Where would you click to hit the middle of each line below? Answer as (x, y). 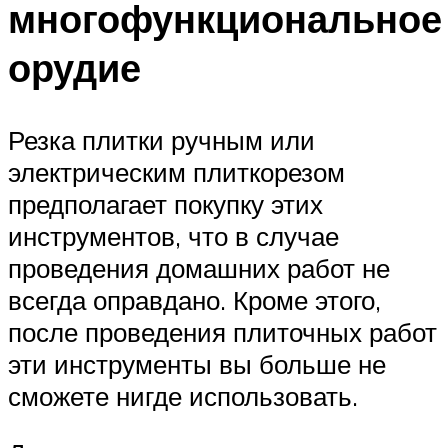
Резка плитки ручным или (161, 139)
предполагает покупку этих (165, 203)
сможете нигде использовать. (183, 395)
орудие (74, 67)
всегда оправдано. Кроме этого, (194, 299)
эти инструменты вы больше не (197, 363)
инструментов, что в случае (173, 235)
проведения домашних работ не (199, 267)
